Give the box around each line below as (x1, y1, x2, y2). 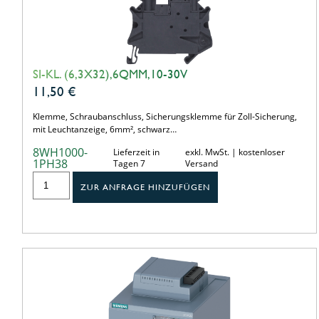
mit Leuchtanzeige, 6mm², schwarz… (33, 122, 177, 135)
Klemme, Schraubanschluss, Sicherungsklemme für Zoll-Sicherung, (33, 110, 297, 122)
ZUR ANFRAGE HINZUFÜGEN (80, 182, 211, 192)
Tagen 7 (113, 157, 146, 169)
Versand (185, 157, 219, 169)
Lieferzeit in (113, 145, 160, 158)
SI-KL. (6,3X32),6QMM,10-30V (33, 66, 187, 81)
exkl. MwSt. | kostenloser (185, 145, 286, 158)
